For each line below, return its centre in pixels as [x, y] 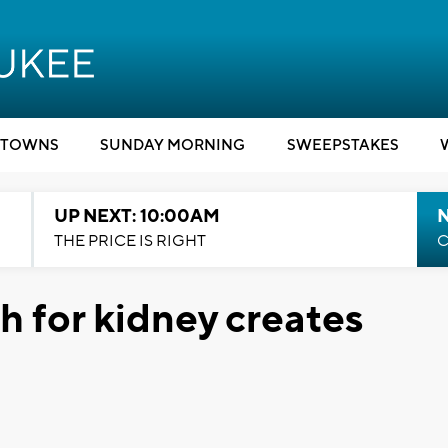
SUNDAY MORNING [172, 145]
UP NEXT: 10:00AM [136, 216]
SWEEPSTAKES [342, 145]
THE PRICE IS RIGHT [129, 241]
